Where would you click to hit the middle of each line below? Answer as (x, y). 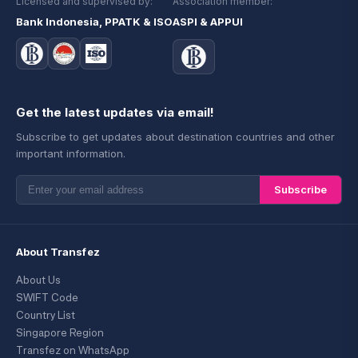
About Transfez (58, 251)
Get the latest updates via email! (115, 112)
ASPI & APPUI (208, 21)
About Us (38, 280)
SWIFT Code (47, 297)
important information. (71, 153)
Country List (46, 315)
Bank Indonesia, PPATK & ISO (94, 21)
